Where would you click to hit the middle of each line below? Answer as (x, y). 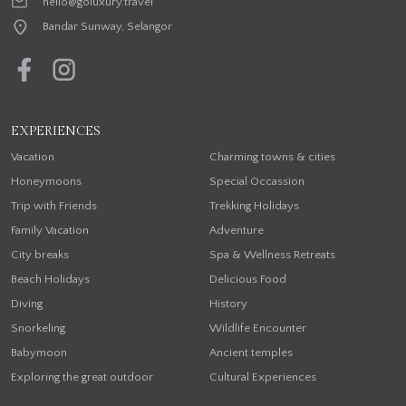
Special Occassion (256, 181)
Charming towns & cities (272, 156)
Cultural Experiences (262, 377)
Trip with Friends (54, 205)
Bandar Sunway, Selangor (107, 27)
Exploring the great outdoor (82, 377)
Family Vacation (50, 230)
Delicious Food (247, 279)
